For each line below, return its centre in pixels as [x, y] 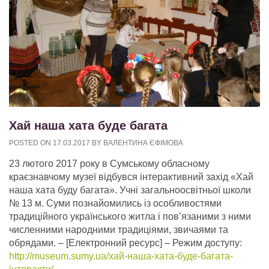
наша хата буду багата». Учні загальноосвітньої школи [130, 190]
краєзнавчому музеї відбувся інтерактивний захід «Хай [131, 177]
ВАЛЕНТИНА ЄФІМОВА [143, 143]
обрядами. [32, 243]
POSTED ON [31, 143]
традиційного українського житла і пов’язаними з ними [130, 217]
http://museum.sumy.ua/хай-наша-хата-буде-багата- [121, 256]
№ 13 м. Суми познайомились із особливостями [115, 204]
